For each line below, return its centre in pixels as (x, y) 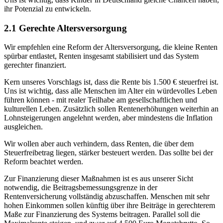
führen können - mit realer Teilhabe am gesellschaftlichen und (101, 100)
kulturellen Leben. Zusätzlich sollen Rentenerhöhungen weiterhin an (111, 109)
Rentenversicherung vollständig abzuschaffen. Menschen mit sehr (107, 197)
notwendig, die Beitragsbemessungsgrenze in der (81, 188)
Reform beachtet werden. (44, 162)
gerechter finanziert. (35, 65)
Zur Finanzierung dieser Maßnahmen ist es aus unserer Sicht (99, 179)
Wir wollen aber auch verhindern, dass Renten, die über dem (99, 144)
